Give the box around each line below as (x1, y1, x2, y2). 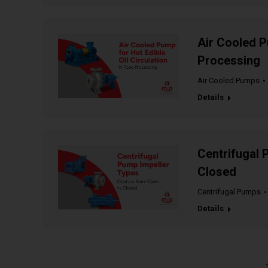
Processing (197, 53, 260, 68)
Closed (197, 165, 236, 179)
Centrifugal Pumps (197, 187, 261, 197)
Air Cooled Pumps (197, 76, 260, 86)
